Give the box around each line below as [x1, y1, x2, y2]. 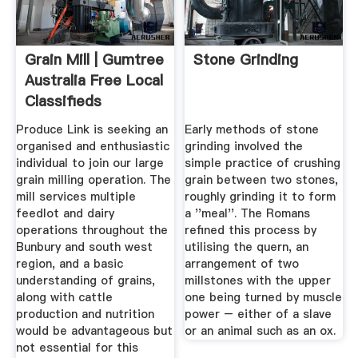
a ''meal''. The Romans [185, 205, 311, 221]
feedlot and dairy [15, 205, 114, 221]
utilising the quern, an [185, 238, 309, 255]
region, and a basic [15, 255, 123, 272]
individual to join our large [15, 154, 164, 171]
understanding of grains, [15, 272, 155, 288]
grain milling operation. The [15, 171, 171, 188]
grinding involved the [185, 137, 304, 154]
